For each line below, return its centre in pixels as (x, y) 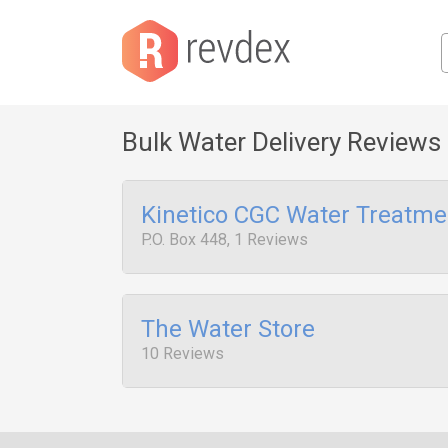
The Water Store (228, 329)
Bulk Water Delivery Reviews (281, 142)
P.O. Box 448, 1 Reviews (224, 239)
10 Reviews (182, 353)
